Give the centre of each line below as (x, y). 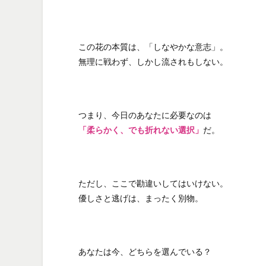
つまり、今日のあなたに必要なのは (145, 115)
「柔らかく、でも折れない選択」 (141, 130)
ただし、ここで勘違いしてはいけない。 (153, 183)
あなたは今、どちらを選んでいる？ (145, 251)
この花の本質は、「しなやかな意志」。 (153, 47)
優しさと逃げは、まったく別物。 (141, 198)
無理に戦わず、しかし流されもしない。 (153, 61)
